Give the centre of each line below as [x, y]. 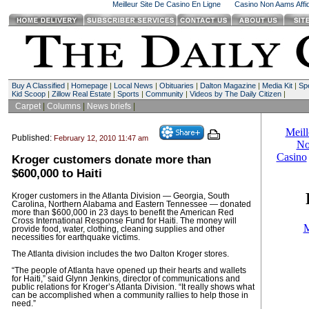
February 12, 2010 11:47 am [101, 138]
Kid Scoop [28, 94]
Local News [133, 86]
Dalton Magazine [228, 86]
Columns [63, 106]
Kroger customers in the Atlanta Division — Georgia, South [120, 196]
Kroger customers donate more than [111, 160]
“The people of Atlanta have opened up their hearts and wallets [129, 270]
